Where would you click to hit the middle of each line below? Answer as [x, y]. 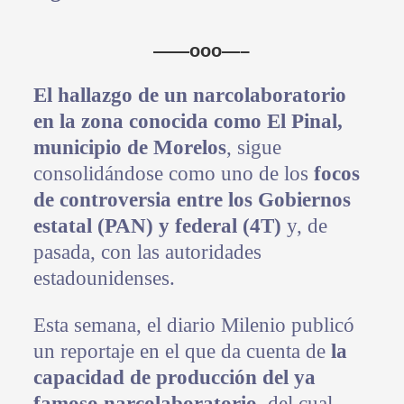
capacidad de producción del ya [174, 378]
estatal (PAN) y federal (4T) [157, 226]
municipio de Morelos [129, 148]
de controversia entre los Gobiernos [192, 200]
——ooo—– [202, 51]
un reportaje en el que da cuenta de [182, 352]
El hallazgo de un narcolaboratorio [189, 96]
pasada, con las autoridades [147, 252]
